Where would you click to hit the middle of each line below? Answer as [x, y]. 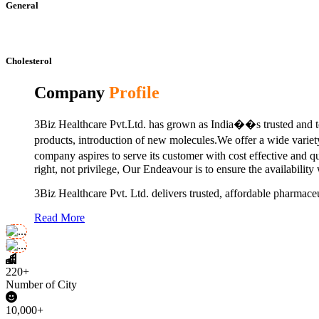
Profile [134, 92]
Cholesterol [29, 61]
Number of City [41, 285]
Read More [59, 218]
